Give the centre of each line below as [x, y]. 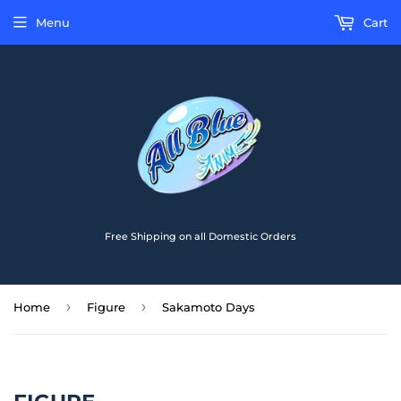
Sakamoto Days [209, 307]
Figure [106, 307]
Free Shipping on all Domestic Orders [200, 236]
